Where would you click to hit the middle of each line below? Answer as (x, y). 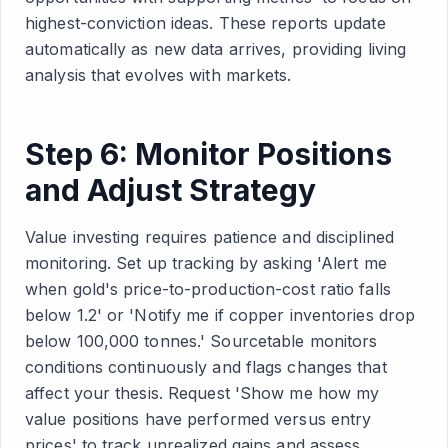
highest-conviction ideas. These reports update (205, 23)
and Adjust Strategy (170, 190)
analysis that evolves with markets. (158, 75)
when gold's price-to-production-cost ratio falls (208, 289)
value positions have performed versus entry (198, 419)
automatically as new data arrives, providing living (216, 49)
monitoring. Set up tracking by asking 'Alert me (206, 263)
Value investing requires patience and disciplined (209, 237)
